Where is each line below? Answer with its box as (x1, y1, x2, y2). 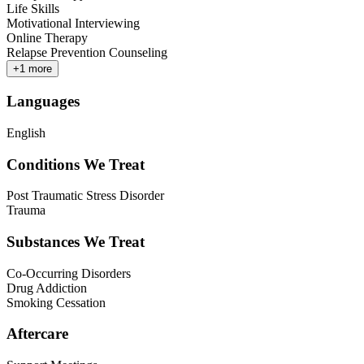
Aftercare (6, 325, 68, 343)
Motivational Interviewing (6, 16, 140, 31)
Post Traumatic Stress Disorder (6, 188, 164, 203)
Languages (6, 93, 80, 110)
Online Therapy (6, 31, 88, 45)
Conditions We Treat (6, 155, 145, 173)
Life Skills (6, 2, 59, 16)
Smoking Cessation (6, 295, 106, 310)
